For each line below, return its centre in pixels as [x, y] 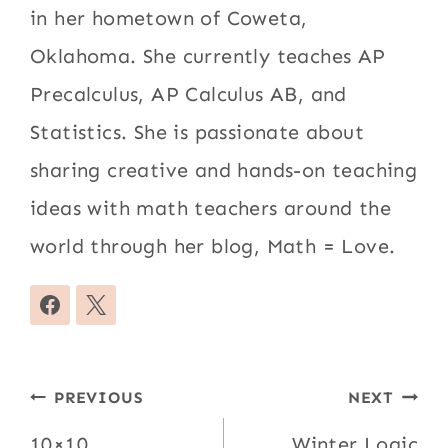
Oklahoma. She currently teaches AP [208, 56]
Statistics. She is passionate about [197, 132]
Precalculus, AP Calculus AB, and [188, 94]
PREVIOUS [99, 398]
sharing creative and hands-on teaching [224, 170]
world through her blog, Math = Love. [213, 246]
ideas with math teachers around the [211, 208]
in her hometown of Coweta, [169, 18]
